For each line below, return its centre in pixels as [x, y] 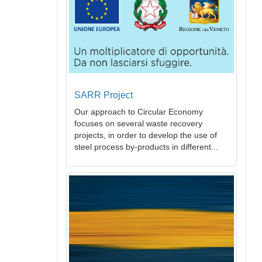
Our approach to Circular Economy [139, 112]
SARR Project [104, 95]
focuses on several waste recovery [138, 124]
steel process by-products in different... [146, 147]
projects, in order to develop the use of [146, 135]
